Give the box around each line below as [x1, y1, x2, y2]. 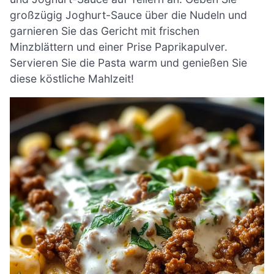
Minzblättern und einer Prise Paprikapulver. [10, 40, 228, 53]
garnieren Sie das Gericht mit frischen [10, 24, 199, 37]
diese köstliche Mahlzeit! [10, 72, 134, 85]
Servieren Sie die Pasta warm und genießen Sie [10, 56, 247, 69]
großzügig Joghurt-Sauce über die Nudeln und [10, 8, 247, 21]
